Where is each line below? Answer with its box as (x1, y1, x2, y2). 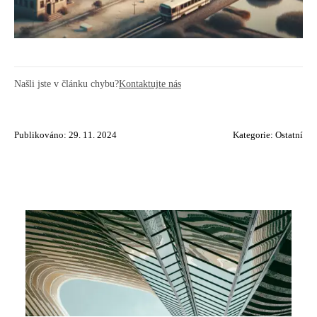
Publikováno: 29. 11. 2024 (14, 130, 117, 140)
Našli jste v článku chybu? (14, 78, 119, 89)
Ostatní (275, 130, 303, 140)
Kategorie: (233, 130, 275, 140)
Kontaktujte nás (119, 78, 181, 89)
